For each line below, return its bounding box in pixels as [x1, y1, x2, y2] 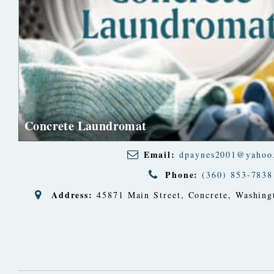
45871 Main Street [97, 188, 181, 201]
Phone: [165, 168, 199, 181]
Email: [143, 147, 176, 161]
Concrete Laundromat [24, 116, 147, 135]
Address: [51, 188, 94, 201]
